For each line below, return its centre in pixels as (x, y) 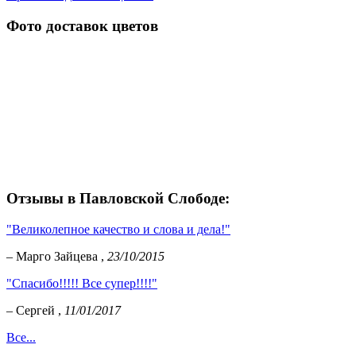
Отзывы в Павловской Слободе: (118, 198)
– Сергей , (35, 310)
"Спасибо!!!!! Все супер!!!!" (82, 283)
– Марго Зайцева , (57, 256)
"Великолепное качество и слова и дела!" (118, 229)
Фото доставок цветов (82, 26)
